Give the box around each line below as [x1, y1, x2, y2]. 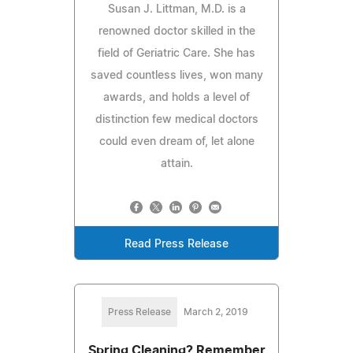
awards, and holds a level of [103, 91, 250, 103]
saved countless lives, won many [90, 69, 263, 81]
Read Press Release [124, 238, 229, 250]
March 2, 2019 [184, 307, 248, 317]
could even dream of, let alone [98, 136, 255, 147]
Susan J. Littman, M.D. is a [107, 3, 246, 15]
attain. [160, 158, 193, 169]
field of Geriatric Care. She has [98, 47, 255, 59]
